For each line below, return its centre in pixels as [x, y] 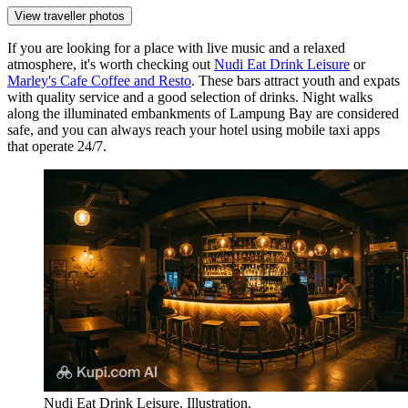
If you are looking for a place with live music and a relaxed [176, 48]
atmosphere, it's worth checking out [111, 65]
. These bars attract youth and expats [296, 81]
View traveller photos [70, 16]
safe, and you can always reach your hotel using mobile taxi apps [194, 130]
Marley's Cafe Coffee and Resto [99, 81]
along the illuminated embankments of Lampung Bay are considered [203, 114]
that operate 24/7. [57, 147]
